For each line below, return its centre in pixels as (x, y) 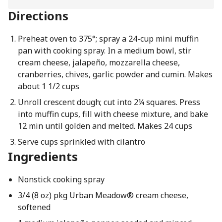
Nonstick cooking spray (61, 179)
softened (34, 207)
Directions (38, 16)
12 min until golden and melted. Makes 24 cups (105, 126)
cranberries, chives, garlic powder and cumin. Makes (115, 74)
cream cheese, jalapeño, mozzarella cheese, (99, 62)
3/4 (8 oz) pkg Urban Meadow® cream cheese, (103, 195)
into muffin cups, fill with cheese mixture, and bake (113, 114)
